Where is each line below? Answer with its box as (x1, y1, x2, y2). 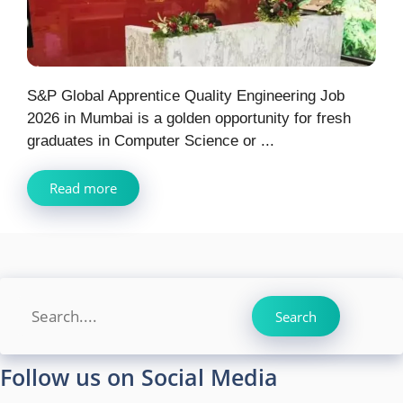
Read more (49, 179, 117, 198)
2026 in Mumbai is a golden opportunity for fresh (27, 110, 351, 128)
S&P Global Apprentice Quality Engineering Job (27, 87, 345, 105)
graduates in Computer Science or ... (27, 132, 274, 150)
